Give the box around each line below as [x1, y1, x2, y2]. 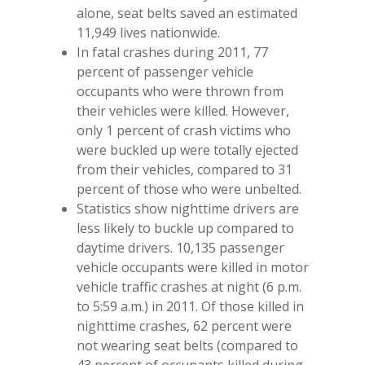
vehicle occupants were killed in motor [77, 258, 309, 276]
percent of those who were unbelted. [77, 180, 301, 198]
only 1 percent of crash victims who [77, 121, 291, 139]
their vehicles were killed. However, [77, 102, 289, 120]
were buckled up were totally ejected [77, 141, 298, 159]
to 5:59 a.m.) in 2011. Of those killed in [77, 297, 304, 315]
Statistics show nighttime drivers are [77, 200, 299, 218]
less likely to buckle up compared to [77, 219, 294, 237]
